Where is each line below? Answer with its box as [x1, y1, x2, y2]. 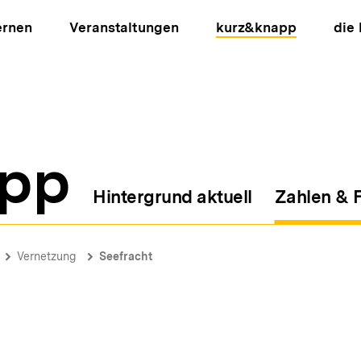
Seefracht [99, 250, 152, 263]
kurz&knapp [215, 19, 297, 35]
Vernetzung [17, 250, 76, 263]
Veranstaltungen [69, 19, 179, 35]
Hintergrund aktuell [93, 186, 252, 207]
